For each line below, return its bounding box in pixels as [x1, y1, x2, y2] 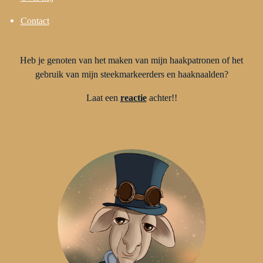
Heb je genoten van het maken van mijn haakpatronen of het [20, 54, 243, 66]
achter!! [146, 92, 177, 104]
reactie [120, 92, 147, 104]
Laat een [86, 92, 120, 104]
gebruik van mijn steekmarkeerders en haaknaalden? [35, 68, 228, 80]
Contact [20, 15, 49, 27]
